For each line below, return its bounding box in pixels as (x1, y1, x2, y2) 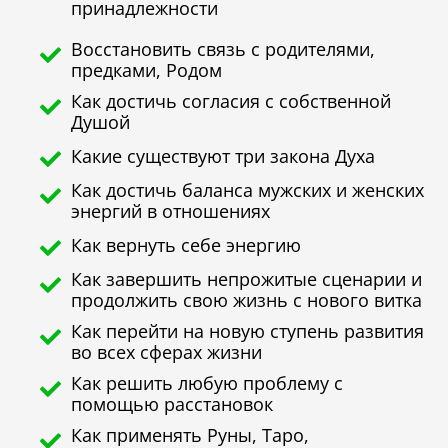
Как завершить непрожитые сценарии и (71, 266, 423, 291)
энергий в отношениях (71, 198, 271, 223)
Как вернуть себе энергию (71, 232, 302, 257)
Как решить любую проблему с (71, 370, 344, 395)
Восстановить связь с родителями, (71, 36, 376, 61)
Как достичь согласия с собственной (71, 88, 392, 113)
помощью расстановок (71, 391, 274, 416)
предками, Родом (71, 57, 223, 82)
